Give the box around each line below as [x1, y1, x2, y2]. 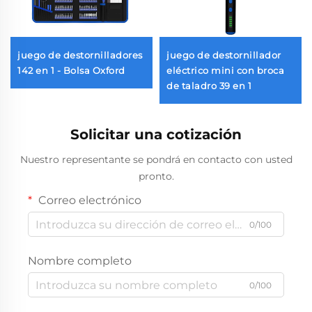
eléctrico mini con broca [166, 65, 284, 77]
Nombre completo [28, 254, 132, 268]
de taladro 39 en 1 [166, 80, 251, 92]
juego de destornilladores [17, 49, 143, 61]
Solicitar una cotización [70, 126, 242, 143]
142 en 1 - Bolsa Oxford [17, 65, 125, 77]
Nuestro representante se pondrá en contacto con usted [19, 153, 292, 166]
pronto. [138, 170, 174, 183]
